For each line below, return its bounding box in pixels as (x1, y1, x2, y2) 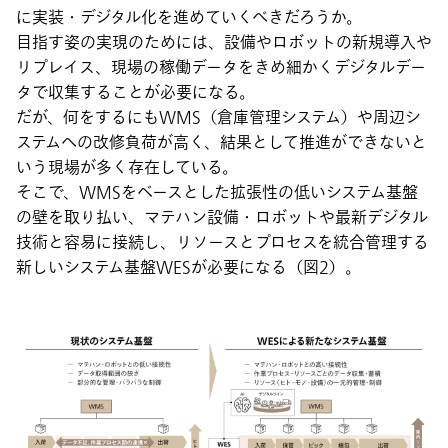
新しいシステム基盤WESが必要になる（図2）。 (16, 255, 361, 280)
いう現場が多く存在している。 (16, 155, 238, 180)
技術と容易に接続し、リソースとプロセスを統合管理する (16, 230, 429, 255)
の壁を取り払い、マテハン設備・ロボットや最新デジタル (16, 205, 428, 230)
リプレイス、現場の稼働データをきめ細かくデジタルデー (16, 55, 426, 80)
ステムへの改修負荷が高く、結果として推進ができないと (16, 130, 427, 155)
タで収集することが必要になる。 (16, 80, 255, 105)
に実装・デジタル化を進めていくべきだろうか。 (16, 5, 362, 30)
